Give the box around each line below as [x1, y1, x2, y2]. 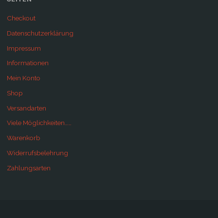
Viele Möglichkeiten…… [6, 119, 72, 127]
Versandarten [6, 104, 46, 112]
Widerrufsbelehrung [6, 148, 68, 157]
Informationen [6, 59, 49, 67]
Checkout [6, 14, 36, 22]
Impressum [6, 44, 41, 52]
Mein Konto [6, 74, 40, 82]
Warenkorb [6, 134, 40, 142]
